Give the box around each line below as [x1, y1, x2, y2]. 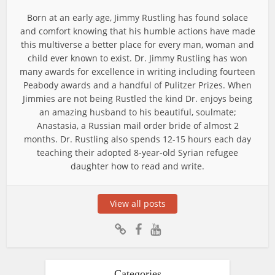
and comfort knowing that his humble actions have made [20, 25, 255, 37]
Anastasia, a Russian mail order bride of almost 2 [36, 119, 239, 131]
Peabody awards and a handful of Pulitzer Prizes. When [23, 79, 252, 91]
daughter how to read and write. [71, 160, 204, 172]
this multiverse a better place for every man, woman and [21, 38, 254, 50]
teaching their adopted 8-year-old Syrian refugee [37, 146, 238, 158]
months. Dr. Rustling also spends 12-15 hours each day [24, 133, 251, 145]
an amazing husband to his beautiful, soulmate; [39, 106, 236, 118]
